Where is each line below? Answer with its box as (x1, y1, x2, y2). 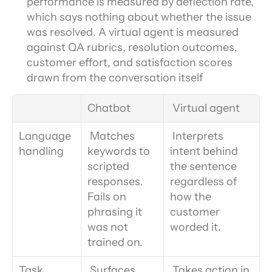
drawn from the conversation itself (27, 71, 203, 84)
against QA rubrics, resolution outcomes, (27, 41, 237, 54)
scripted (87, 160, 129, 173)
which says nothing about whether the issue (27, 10, 251, 24)
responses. (87, 175, 143, 188)
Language (19, 129, 71, 143)
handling (19, 144, 64, 158)
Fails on (87, 190, 126, 203)
